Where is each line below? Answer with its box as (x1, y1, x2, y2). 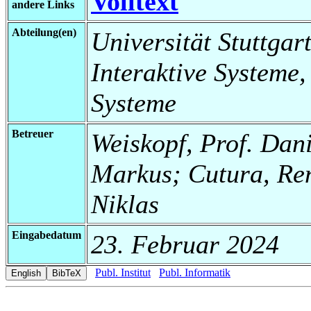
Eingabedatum (12, 228, 81, 241)
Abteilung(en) (12, 26, 76, 38)
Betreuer (12, 127, 53, 140)
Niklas (91, 189, 159, 219)
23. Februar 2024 (91, 229, 279, 259)
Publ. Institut (95, 266, 151, 278)
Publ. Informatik (159, 266, 230, 278)
